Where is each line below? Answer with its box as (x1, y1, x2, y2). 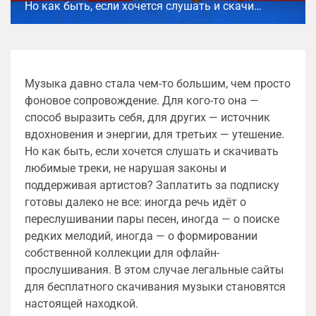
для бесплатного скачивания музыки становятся (25, 280, 286, 293)
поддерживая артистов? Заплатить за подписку (25, 178, 279, 192)
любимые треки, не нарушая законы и (25, 162, 226, 175)
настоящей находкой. (25, 297, 138, 310)
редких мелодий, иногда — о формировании (25, 229, 257, 243)
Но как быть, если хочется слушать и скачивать (25, 145, 279, 158)
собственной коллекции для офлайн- (25, 246, 219, 260)
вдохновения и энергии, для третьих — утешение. (25, 128, 284, 141)
